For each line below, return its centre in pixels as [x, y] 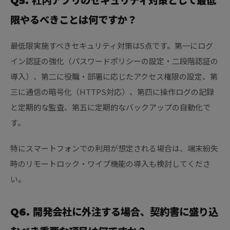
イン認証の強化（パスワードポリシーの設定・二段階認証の [114, 61]
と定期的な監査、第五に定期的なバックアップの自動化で [110, 107]
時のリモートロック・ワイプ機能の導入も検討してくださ [110, 164]
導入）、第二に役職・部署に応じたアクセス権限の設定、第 [114, 76]
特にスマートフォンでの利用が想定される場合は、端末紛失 [114, 148]
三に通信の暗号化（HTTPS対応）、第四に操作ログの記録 [112, 92]
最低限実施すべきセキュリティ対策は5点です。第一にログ [112, 46]
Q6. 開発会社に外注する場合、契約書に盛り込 [114, 212]
